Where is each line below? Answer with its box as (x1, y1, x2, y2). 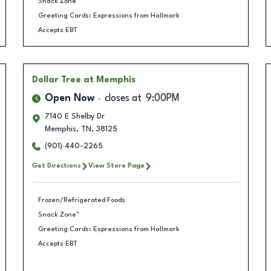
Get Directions (31, 162, 81, 169)
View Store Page (88, 162, 145, 169)
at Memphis (83, 76, 135, 84)
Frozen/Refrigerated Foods (38, 196, 125, 204)
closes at (104, 94, 142, 103)
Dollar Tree (31, 76, 81, 84)
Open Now (44, 94, 94, 103)
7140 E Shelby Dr (44, 113, 105, 120)
